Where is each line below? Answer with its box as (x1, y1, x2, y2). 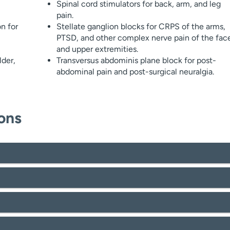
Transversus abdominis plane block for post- (56, 55, 216, 65)
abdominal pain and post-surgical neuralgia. (56, 67, 214, 76)
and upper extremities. (56, 44, 138, 54)
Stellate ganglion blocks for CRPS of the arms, (56, 22, 225, 31)
